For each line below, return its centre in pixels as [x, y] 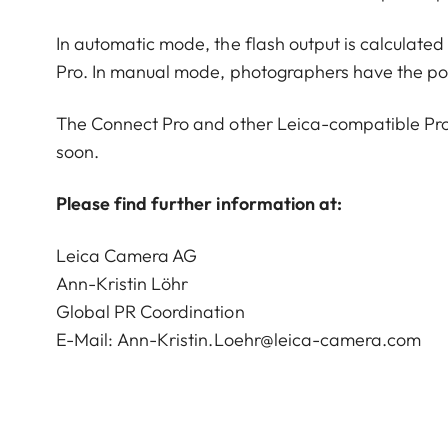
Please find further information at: [199, 203]
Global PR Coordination [150, 311]
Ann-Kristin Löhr [122, 283]
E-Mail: [87, 339]
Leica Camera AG [127, 255]
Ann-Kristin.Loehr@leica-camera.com [269, 339]
